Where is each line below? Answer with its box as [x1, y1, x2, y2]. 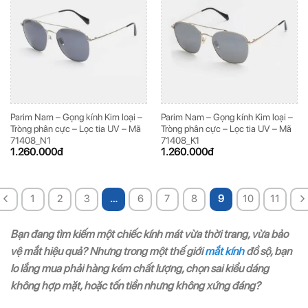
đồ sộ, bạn [244, 244, 291, 258]
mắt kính [205, 244, 244, 258]
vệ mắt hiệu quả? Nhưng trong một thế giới [10, 244, 205, 258]
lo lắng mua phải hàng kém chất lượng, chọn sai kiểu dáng [10, 261, 269, 275]
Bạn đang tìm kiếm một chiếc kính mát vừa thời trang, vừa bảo [10, 227, 288, 241]
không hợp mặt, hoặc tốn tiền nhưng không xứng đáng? [10, 278, 261, 292]
